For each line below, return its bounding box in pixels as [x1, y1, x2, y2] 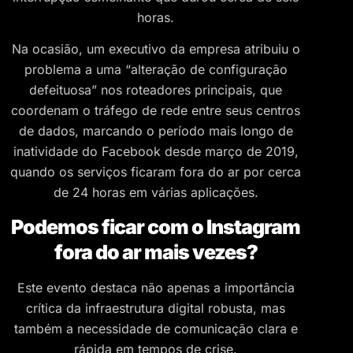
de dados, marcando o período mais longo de [18, 123, 293, 139]
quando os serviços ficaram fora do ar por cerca [10, 164, 301, 180]
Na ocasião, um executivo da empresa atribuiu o [11, 41, 300, 58]
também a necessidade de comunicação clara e [13, 320, 298, 336]
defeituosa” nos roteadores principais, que [29, 82, 282, 98]
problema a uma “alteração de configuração [24, 61, 288, 78]
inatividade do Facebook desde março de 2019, [13, 143, 299, 160]
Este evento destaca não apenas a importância [17, 279, 295, 295]
